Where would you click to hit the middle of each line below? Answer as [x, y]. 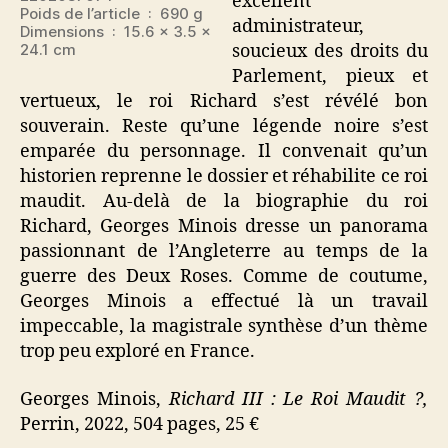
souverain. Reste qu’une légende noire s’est [224, 126]
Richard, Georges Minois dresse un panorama [224, 226]
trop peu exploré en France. [137, 351]
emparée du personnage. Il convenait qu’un [224, 151]
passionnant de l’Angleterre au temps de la [224, 251]
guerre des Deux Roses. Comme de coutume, [224, 276]
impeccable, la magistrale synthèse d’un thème [224, 326]
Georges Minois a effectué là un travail [224, 301]
